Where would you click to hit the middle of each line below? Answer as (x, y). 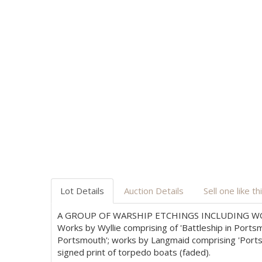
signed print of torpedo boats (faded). (134, 252)
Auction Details (154, 191)
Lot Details (82, 191)
